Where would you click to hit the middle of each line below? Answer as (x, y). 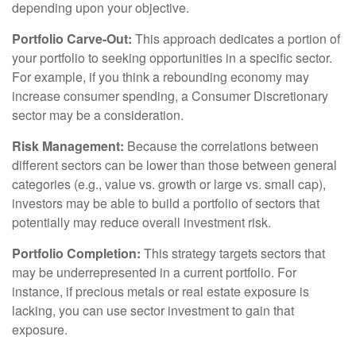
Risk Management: (68, 145)
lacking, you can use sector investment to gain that (153, 310)
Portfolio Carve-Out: (72, 38)
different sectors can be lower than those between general (174, 164)
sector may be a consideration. (98, 114)
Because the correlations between (221, 145)
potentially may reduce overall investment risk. (141, 222)
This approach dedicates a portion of (236, 38)
